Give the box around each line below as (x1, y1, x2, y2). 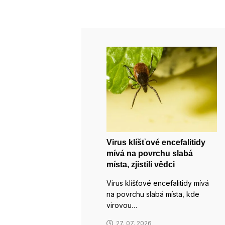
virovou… (106, 200, 137, 209)
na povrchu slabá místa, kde (106, 189, 199, 198)
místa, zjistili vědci (106, 160, 175, 169)
